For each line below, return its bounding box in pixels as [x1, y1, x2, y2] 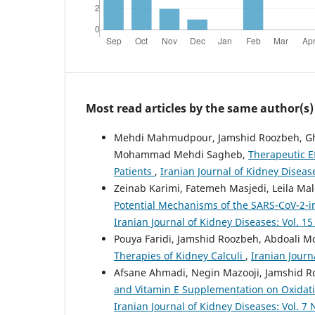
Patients [114, 164, 155, 178]
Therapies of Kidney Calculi [114, 248, 245, 262]
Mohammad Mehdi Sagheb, [114, 147, 248, 161]
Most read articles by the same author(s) [86, 100, 314, 116]
